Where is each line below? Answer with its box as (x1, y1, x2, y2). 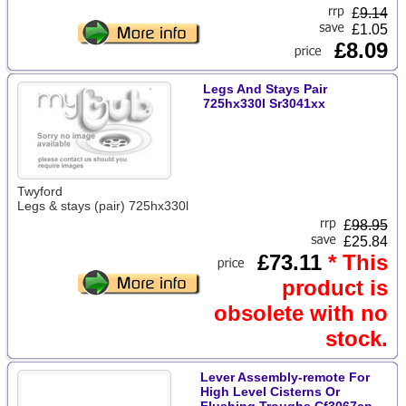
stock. (324, 326, 388, 351)
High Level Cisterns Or (199, 384, 340, 399)
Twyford (16, 184, 63, 198)
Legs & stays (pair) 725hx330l (16, 198, 188, 213)
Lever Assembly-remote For (199, 370, 370, 384)
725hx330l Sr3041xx (202, 96, 325, 111)
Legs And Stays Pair (202, 82, 327, 96)
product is (281, 275, 388, 300)
